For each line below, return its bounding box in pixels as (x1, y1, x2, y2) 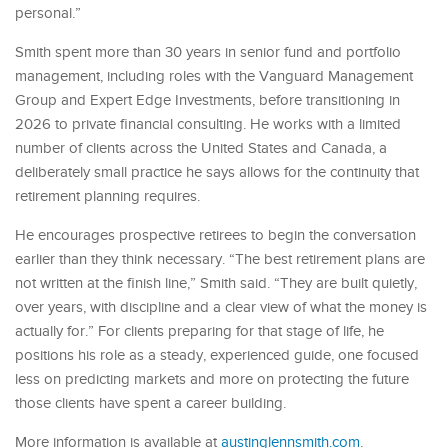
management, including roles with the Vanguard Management (15, 67, 413, 85)
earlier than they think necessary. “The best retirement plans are (15, 250, 425, 268)
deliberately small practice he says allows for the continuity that (15, 163, 419, 181)
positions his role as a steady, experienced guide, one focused (15, 346, 419, 364)
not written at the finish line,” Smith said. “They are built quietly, (15, 274, 417, 292)
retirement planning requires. (15, 187, 200, 205)
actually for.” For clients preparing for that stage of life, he (15, 322, 384, 340)
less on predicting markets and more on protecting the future (15, 370, 409, 388)
